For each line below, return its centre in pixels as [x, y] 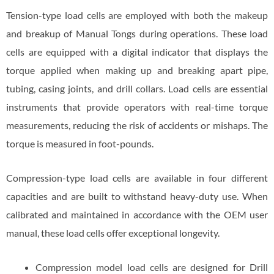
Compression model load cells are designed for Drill [152, 267]
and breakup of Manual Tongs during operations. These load [137, 34]
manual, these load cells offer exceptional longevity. [113, 233]
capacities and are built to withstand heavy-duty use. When [137, 196]
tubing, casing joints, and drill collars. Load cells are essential [137, 89]
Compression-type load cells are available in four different [137, 178]
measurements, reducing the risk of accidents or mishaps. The [137, 125]
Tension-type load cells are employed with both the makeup [137, 15]
